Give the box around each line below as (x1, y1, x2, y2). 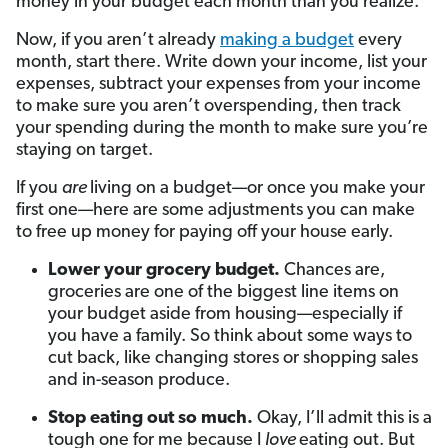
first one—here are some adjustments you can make (16, 200, 415, 220)
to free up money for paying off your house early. (16, 222, 393, 242)
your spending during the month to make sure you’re (16, 118, 428, 138)
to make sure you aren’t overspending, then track (16, 96, 401, 116)
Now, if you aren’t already (16, 30, 220, 50)
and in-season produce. (48, 370, 230, 390)
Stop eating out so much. (48, 408, 257, 428)
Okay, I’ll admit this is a (257, 408, 432, 428)
